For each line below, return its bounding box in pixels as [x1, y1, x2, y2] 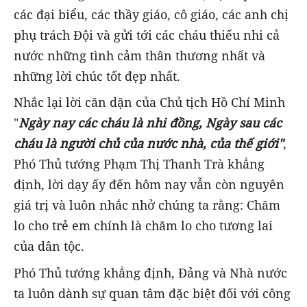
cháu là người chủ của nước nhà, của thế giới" [14, 135, 283, 152]
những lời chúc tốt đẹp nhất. [14, 68, 180, 85]
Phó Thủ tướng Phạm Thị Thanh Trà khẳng [14, 156, 265, 173]
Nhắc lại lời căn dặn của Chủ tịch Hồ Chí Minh [14, 94, 285, 111]
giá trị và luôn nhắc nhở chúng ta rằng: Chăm [14, 197, 280, 214]
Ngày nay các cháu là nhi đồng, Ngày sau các [19, 114, 282, 132]
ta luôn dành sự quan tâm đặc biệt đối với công [14, 284, 291, 302]
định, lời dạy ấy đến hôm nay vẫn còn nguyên [14, 176, 284, 193]
